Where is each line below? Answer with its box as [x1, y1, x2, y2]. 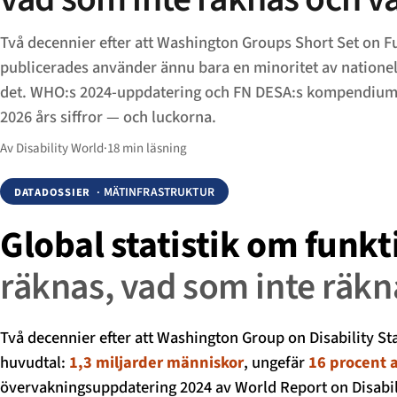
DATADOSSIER [14, 183, 91, 200]
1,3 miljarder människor [69, 350, 244, 374]
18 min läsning [107, 139, 187, 159]
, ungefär [244, 350, 308, 374]
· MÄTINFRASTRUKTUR [94, 183, 214, 200]
